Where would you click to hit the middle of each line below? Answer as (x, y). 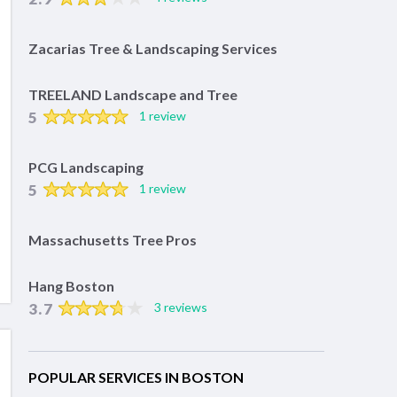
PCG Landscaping (86, 167)
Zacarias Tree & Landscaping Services (153, 48)
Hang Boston (71, 285)
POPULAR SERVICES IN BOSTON (136, 377)
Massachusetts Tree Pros (113, 239)
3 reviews (180, 307)
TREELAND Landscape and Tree (133, 94)
